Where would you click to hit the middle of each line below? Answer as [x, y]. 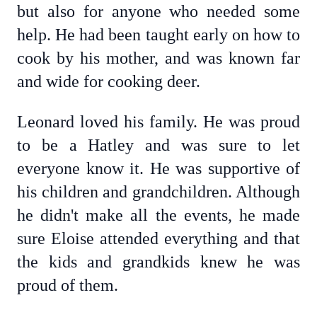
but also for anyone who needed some [158, 11]
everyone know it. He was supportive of [158, 168]
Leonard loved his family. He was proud [158, 122]
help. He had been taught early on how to [158, 35]
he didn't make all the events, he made [158, 215]
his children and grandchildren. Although [158, 192]
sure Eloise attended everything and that [158, 238]
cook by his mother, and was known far [158, 58]
